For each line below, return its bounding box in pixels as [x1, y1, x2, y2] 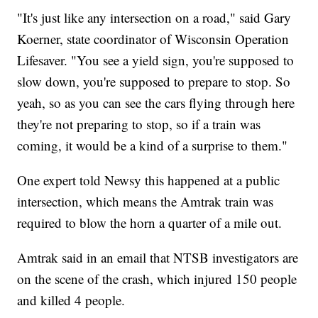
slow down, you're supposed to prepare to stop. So [17, 72, 291, 91]
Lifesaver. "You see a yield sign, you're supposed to [17, 51, 295, 70]
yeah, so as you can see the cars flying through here [17, 94, 295, 112]
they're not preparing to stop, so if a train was [17, 115, 261, 133]
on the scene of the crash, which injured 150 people [17, 270, 297, 288]
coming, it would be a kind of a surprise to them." [17, 136, 288, 155]
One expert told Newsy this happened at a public [17, 171, 280, 190]
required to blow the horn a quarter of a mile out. [17, 214, 291, 232]
